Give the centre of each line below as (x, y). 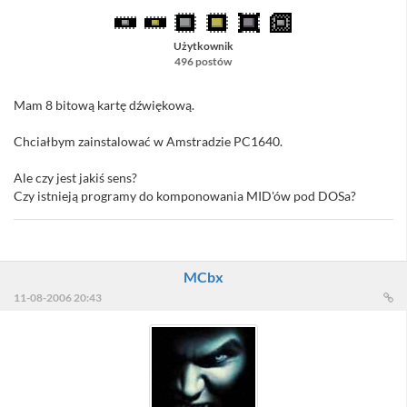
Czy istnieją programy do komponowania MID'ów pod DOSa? (185, 196)
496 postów (203, 62)
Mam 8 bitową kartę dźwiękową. (104, 105)
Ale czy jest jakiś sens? (75, 178)
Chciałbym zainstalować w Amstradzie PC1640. (148, 142)
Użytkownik (203, 46)
